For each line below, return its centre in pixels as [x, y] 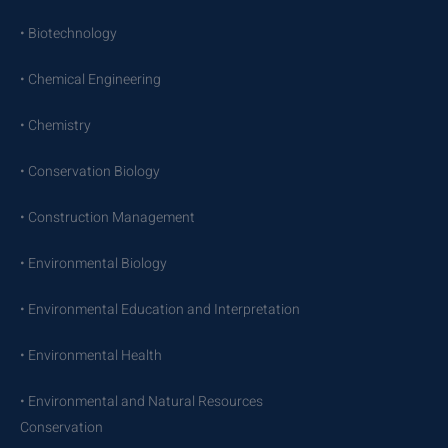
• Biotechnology [68, 33]
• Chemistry [55, 125]
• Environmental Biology [93, 263]
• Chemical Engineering [90, 79]
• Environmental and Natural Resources [141, 401]
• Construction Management [107, 217]
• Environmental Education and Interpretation [160, 309]
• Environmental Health [91, 355]
